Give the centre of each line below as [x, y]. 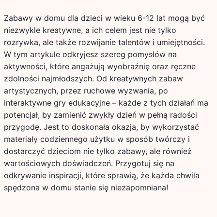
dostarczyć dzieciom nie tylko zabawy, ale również [98, 151]
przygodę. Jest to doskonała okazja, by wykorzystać [101, 127]
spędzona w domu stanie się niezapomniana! [86, 187]
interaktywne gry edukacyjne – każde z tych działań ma [106, 103]
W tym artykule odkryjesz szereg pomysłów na [90, 54]
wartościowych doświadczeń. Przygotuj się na [89, 163]
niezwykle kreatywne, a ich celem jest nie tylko [90, 30]
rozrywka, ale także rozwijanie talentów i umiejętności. [104, 42]
